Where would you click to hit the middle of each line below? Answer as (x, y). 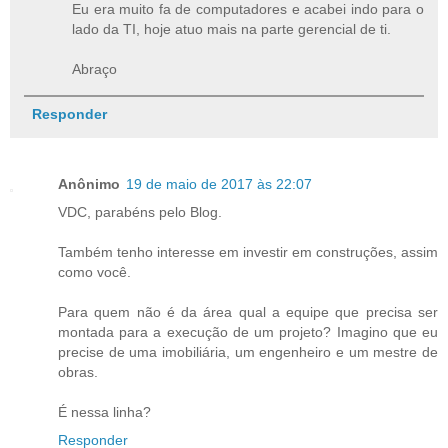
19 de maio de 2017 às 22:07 (219, 184)
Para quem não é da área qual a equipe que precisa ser (248, 312)
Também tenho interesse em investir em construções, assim (248, 252)
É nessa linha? (104, 412)
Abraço (95, 68)
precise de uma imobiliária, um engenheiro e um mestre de (248, 352)
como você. (94, 272)
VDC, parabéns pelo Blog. (140, 212)
